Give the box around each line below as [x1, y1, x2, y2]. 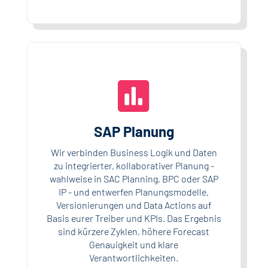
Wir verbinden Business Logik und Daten [50, 146, 217, 158]
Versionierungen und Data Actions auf [56, 199, 212, 211]
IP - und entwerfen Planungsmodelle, [59, 185, 209, 197]
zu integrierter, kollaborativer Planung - [53, 159, 214, 171]
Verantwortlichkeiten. [89, 251, 179, 263]
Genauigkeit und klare [89, 238, 179, 250]
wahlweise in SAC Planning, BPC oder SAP [49, 172, 218, 184]
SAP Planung [93, 122, 174, 140]
